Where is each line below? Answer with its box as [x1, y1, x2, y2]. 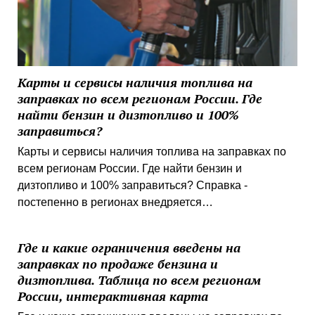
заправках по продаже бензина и [17, 255, 218, 272]
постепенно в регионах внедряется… [17, 195, 213, 208]
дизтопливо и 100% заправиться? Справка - [17, 179, 247, 191]
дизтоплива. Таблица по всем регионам [17, 271, 261, 288]
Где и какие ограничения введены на [17, 238, 240, 256]
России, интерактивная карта [17, 287, 208, 304]
